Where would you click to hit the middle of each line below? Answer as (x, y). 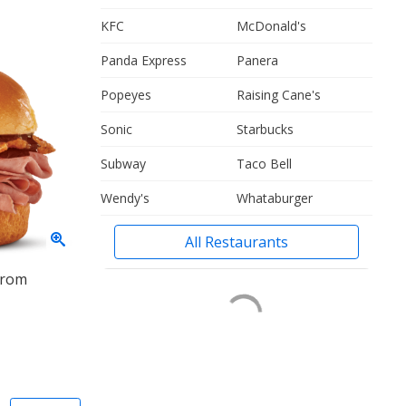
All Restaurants (237, 242)
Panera (257, 60)
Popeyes (126, 95)
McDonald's (271, 26)
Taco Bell (264, 164)
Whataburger (275, 198)
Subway (123, 164)
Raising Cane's (279, 95)
